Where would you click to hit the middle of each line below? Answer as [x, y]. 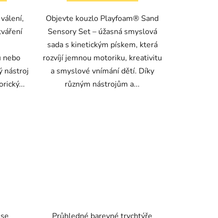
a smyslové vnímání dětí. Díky [102, 71]
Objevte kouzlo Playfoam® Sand [102, 19]
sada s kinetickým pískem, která [102, 45]
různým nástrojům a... [102, 84]
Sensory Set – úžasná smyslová [102, 32]
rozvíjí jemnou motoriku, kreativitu [102, 58]
